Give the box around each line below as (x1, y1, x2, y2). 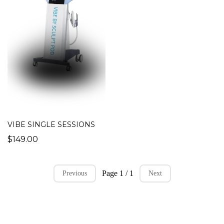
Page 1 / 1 (101, 169, 133, 178)
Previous (62, 169, 87, 177)
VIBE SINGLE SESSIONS (7, 120, 95, 129)
